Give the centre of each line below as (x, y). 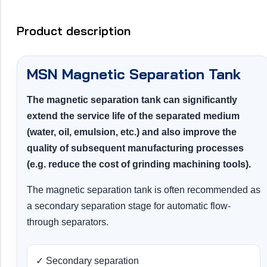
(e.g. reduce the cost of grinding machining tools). (139, 164)
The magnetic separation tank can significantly (132, 100)
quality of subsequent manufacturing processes (135, 148)
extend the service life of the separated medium (133, 116)
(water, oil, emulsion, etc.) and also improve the (132, 132)
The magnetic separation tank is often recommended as (144, 190)
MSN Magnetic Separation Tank (134, 74)
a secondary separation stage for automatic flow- (129, 206)
